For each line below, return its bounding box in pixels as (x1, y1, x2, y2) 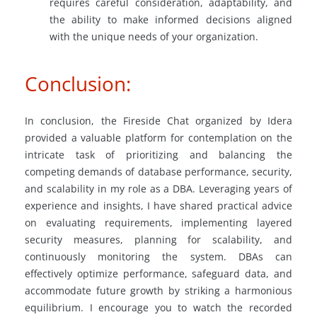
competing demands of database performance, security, (25, 164, 292, 178)
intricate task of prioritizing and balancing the (25, 147, 292, 161)
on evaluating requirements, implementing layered (25, 215, 292, 229)
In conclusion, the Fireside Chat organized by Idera (25, 113, 292, 127)
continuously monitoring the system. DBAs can (25, 249, 292, 263)
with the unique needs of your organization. (50, 29, 258, 43)
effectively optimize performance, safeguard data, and (25, 266, 292, 280)
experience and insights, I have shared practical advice (25, 198, 292, 212)
